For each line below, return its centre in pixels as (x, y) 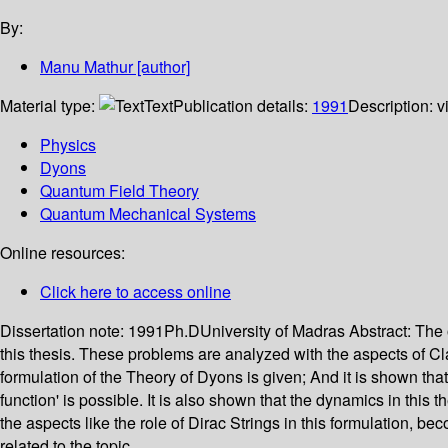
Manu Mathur (86, 67)
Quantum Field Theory (119, 191)
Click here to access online (135, 292)
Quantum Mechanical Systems (148, 214)
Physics (68, 145)
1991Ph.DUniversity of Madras (238, 331)
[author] (161, 67)
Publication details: (242, 106)
